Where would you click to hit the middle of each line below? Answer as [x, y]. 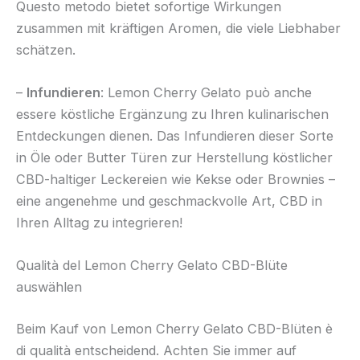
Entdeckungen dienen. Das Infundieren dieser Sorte [175, 136]
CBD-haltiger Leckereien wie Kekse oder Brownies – [176, 180]
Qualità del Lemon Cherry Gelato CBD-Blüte [152, 266]
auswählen [49, 287]
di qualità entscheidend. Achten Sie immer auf [156, 350]
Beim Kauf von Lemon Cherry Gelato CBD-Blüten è [174, 329]
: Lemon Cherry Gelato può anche [206, 93]
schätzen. [46, 49]
